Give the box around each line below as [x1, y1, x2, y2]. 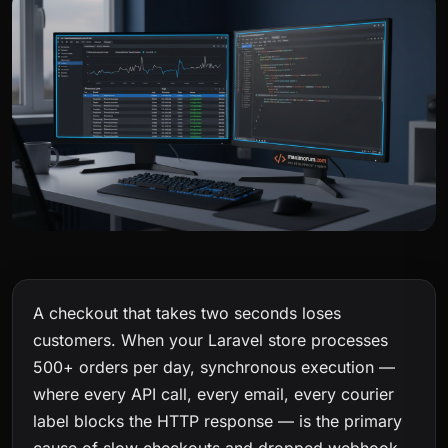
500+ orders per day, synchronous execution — [33, 357, 395, 378]
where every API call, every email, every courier [33, 384, 394, 405]
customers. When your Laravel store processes [33, 330, 388, 351]
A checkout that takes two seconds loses [33, 303, 341, 324]
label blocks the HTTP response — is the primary [33, 411, 402, 432]
